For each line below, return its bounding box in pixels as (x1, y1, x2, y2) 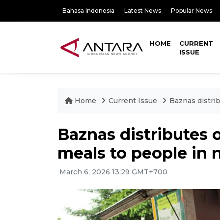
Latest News (124, 7, 161, 14)
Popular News (171, 7, 212, 14)
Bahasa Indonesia (62, 7, 114, 14)
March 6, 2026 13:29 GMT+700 (57, 167, 167, 176)
